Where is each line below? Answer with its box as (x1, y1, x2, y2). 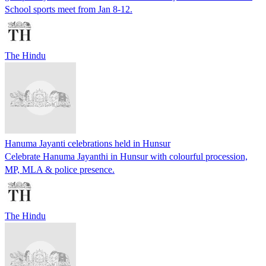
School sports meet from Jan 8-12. (5, 4, 132, 14)
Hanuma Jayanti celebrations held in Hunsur (5, 138, 170, 148)
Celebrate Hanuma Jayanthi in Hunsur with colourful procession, (5, 151, 248, 161)
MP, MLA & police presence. (5, 164, 115, 175)
